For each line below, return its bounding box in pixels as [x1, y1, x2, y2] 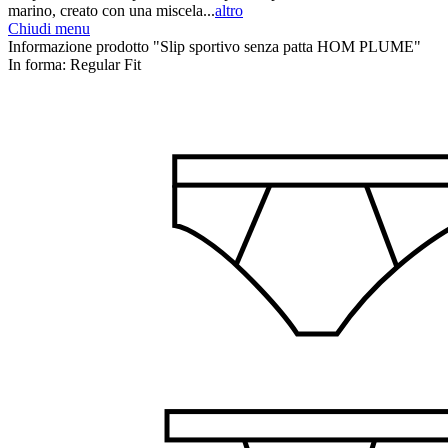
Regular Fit [70, 55, 141, 73]
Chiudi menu [8, 19, 90, 37]
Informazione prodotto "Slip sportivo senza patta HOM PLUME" [8, 37, 421, 55]
